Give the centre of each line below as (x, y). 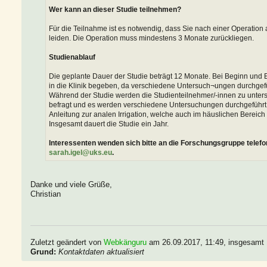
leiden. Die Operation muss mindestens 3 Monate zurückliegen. (151, 38)
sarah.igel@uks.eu (80, 152)
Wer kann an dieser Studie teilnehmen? (115, 9)
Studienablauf (72, 57)
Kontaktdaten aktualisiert (101, 252)
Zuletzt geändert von (67, 243)
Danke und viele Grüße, (71, 184)
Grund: (43, 252)
